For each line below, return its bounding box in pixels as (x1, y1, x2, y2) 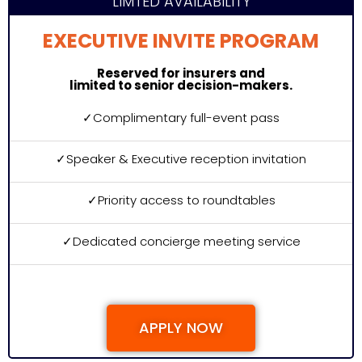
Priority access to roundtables (97, 192, 276, 208)
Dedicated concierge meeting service (72, 233, 301, 250)
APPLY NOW (139, 318, 223, 338)
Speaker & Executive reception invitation (66, 150, 306, 167)
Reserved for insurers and (97, 65, 265, 82)
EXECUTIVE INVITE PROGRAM (43, 27, 319, 54)
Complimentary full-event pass (93, 109, 280, 126)
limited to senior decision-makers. (69, 77, 293, 94)
